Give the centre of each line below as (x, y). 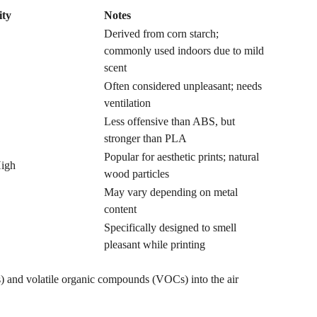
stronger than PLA (145, 138)
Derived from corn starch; (161, 34)
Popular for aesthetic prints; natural (181, 157)
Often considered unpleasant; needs (183, 86)
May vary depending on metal (171, 192)
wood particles (137, 174)
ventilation (127, 103)
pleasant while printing (155, 244)
